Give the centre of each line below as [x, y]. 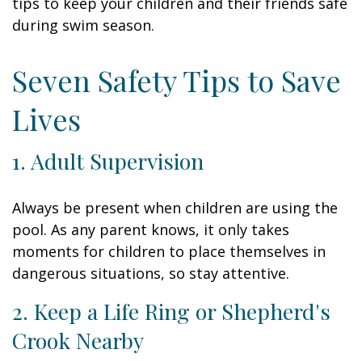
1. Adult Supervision [108, 161]
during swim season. [83, 25]
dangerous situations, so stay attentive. [151, 273]
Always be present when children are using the [175, 208]
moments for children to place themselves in [169, 251]
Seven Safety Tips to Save [177, 80]
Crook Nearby [78, 340]
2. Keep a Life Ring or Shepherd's [171, 311]
